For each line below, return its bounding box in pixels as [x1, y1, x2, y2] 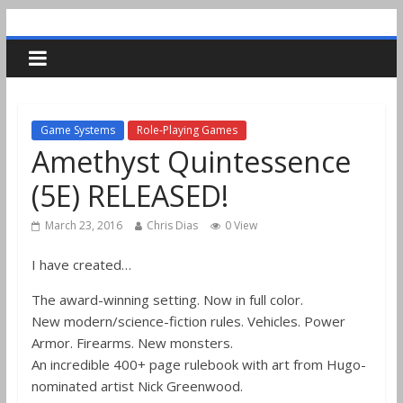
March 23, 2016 [44, 218, 122, 233]
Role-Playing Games [136, 122, 237, 138]
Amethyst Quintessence [31, 142, 351, 181]
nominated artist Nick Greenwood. [31, 377, 243, 395]
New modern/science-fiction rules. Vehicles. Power [31, 312, 345, 330]
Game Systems [40, 122, 115, 138]
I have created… [31, 255, 131, 273]
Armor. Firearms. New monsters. [31, 334, 233, 352]
